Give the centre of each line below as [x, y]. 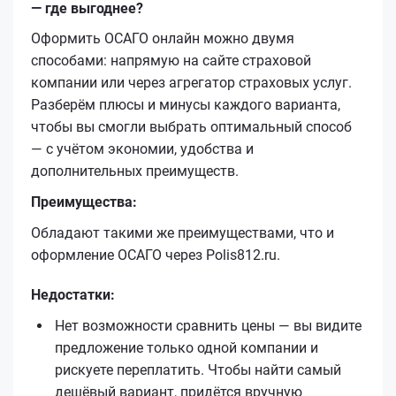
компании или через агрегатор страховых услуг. [191, 82]
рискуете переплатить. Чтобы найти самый [198, 369]
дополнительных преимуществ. [135, 171]
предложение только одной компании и [187, 347]
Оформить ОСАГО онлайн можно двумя [163, 38]
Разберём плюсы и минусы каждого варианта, [186, 104]
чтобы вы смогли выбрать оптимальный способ [191, 126]
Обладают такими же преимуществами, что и [183, 232]
